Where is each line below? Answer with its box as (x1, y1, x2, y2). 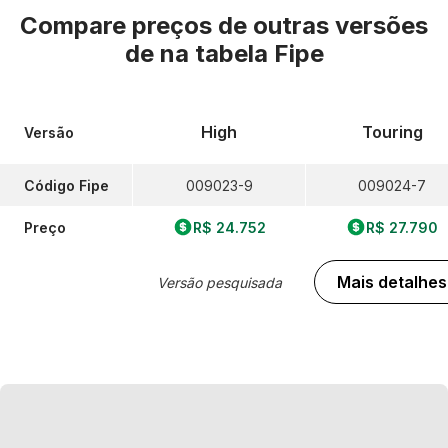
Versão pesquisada (156, 273, 282, 291)
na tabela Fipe (159, 39, 324, 68)
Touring (361, 122, 423, 142)
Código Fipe (24, 176, 109, 194)
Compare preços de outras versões (20, 11, 428, 40)
